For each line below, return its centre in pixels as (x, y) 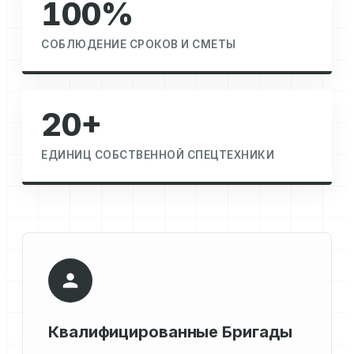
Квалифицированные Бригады (170, 332)
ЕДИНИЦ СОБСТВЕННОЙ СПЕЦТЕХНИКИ (158, 155)
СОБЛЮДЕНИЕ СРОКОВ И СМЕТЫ (139, 45)
